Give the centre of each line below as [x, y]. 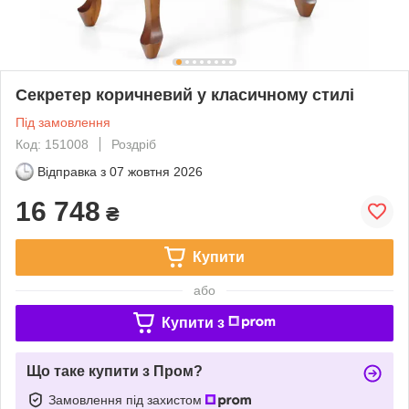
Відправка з [72, 171]
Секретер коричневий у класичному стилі [185, 94]
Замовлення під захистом [127, 399]
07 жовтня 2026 [156, 171]
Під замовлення [63, 122]
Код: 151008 [52, 144]
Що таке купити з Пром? [115, 371]
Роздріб [134, 144]
